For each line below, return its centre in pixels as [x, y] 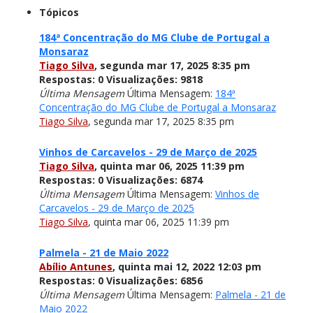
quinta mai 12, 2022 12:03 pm [190, 267]
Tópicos [59, 13]
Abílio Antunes [76, 267]
